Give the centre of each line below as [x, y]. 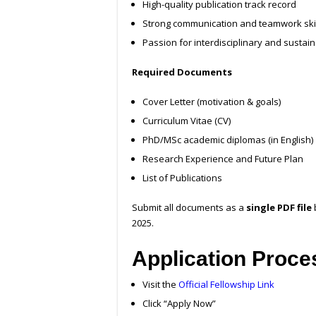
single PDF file [279, 208]
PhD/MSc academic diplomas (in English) [228, 140]
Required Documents [182, 72]
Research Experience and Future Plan [223, 159]
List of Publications [182, 178]
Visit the [160, 285]
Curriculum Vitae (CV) [187, 121]
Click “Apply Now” [179, 304]
